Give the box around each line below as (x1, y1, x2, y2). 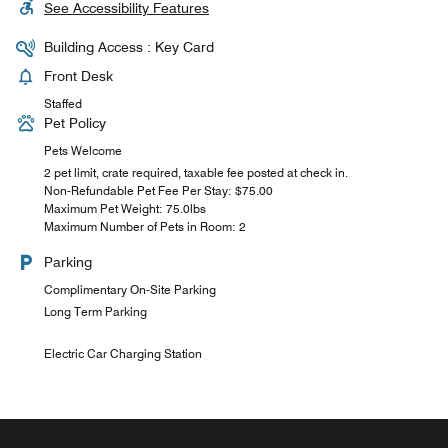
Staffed (44, 95, 82, 111)
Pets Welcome (44, 142, 122, 158)
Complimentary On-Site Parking (44, 281, 216, 297)
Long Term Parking (44, 303, 147, 319)
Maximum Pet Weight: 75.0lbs (44, 200, 206, 216)
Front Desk (44, 67, 113, 84)
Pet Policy (44, 114, 106, 131)
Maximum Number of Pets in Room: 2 (44, 218, 246, 234)
